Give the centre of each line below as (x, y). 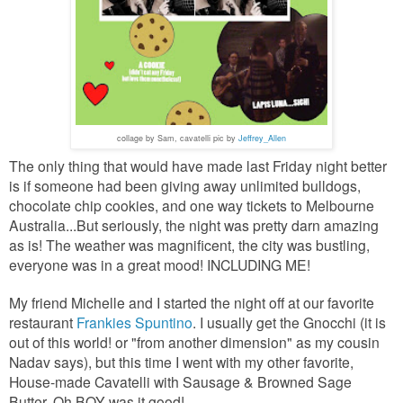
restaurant (43, 322)
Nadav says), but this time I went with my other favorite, (181, 361)
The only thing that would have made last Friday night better (198, 165)
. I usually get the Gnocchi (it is (289, 322)
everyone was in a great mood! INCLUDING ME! (160, 264)
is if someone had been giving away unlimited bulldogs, (185, 185)
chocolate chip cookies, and (99, 205)
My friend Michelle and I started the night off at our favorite (192, 302)
